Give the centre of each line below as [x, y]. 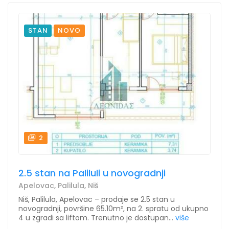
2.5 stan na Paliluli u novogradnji [92, 173]
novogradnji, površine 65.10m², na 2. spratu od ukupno [113, 208]
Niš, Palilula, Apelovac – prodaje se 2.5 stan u [97, 199]
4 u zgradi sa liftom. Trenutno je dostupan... [96, 217]
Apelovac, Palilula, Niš [58, 185]
